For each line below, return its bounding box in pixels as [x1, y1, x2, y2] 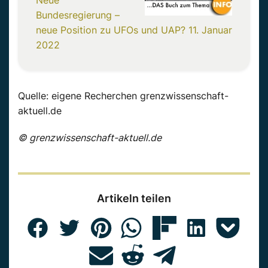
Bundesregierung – [36, 9, 120, 22]
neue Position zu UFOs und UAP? [36, 24, 185, 36]
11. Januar [185, 24, 232, 36]
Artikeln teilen [97, 192, 171, 205]
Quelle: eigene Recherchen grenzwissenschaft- [18, 90, 229, 102]
